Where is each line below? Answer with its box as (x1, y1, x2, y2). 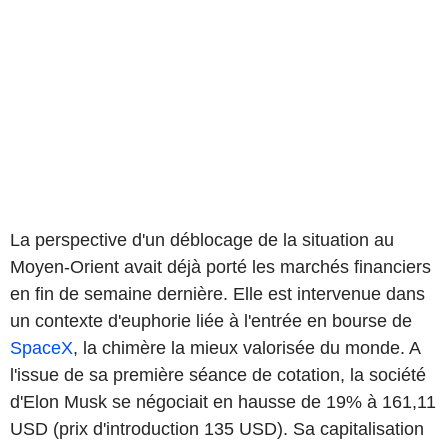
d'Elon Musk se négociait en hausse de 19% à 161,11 (10, 391, 436, 412)
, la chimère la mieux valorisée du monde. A (73, 337, 420, 358)
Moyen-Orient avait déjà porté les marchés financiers (10, 256, 431, 277)
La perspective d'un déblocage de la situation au (10, 229, 394, 250)
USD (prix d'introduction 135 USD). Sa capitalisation (10, 418, 424, 439)
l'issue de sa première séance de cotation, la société (10, 364, 426, 385)
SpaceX (10, 337, 73, 358)
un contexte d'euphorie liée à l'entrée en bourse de (10, 310, 412, 331)
